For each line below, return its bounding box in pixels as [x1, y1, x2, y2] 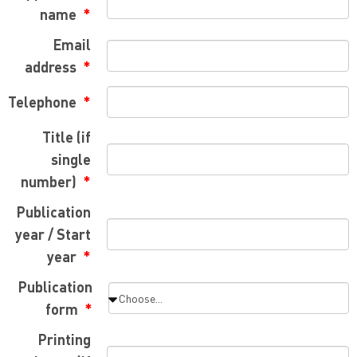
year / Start [14, 225, 91, 243]
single [50, 150, 91, 168]
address [25, 57, 80, 76]
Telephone [8, 92, 80, 111]
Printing [37, 330, 91, 348]
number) [21, 172, 80, 190]
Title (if [41, 127, 91, 146]
